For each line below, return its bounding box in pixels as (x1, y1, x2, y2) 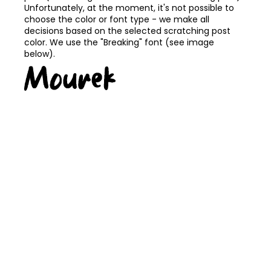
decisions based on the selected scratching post (24, 25, 230, 38)
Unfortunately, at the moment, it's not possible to (24, 2, 234, 15)
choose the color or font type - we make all (24, 13, 209, 26)
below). (24, 48, 55, 60)
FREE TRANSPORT (5, 97, 69, 109)
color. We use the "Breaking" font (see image (24, 36, 214, 49)
